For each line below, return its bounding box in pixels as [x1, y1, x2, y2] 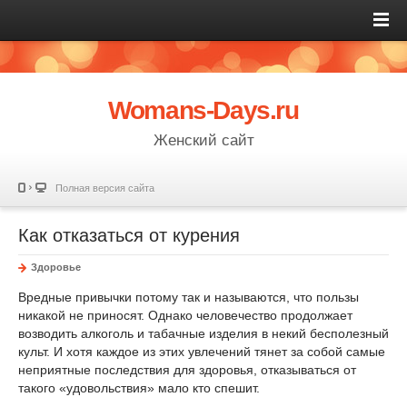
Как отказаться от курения [18, 225, 240, 245]
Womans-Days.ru [108, 96, 299, 124]
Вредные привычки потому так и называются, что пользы [18, 290, 359, 304]
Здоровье [31, 262, 81, 273]
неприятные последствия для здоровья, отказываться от [18, 362, 356, 377]
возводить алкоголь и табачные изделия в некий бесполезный [18, 326, 389, 341]
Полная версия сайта [55, 183, 154, 194]
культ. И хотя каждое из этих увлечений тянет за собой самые [18, 344, 385, 359]
